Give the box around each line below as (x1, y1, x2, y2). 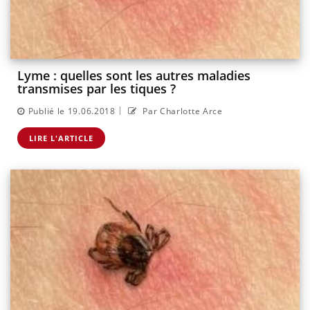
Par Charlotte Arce (140, 104, 223, 117)
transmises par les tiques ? (17, 80, 176, 98)
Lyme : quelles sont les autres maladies (17, 67, 250, 84)
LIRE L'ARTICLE (29, 132, 93, 143)
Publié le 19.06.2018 (28, 104, 116, 117)
